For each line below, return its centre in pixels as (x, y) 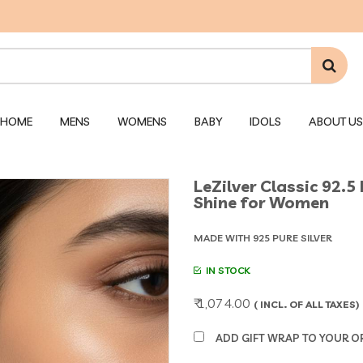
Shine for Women (261, 202)
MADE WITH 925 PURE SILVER (263, 238)
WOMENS (142, 122)
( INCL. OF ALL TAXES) (306, 304)
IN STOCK (226, 270)
